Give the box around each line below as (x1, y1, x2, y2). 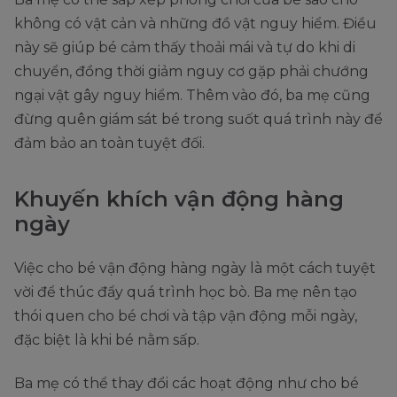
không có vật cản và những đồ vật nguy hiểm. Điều (14, 15, 377, 33)
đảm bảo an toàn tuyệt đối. (14, 135, 205, 152)
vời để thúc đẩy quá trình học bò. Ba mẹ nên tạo (14, 284, 357, 301)
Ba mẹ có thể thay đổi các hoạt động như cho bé (14, 375, 359, 393)
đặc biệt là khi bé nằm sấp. (14, 331, 199, 349)
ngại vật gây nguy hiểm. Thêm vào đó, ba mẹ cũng (14, 87, 370, 105)
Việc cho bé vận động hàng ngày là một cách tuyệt (14, 260, 376, 277)
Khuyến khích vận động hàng (14, 186, 344, 213)
